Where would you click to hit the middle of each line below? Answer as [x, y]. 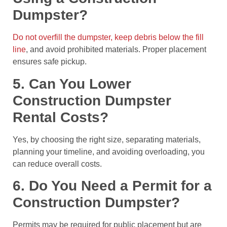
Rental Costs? [61, 117]
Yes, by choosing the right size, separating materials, [107, 139]
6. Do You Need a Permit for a [112, 185]
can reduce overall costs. [57, 164]
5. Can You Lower [72, 84]
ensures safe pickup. [50, 62]
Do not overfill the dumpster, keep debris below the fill [108, 37]
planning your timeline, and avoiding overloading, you [109, 152]
